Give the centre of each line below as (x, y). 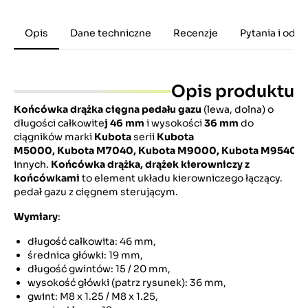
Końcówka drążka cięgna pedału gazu (109, 109)
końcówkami (47, 178)
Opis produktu (233, 91)
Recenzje (196, 33)
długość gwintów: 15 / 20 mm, (99, 269)
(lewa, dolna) (234, 109)
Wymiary (36, 217)
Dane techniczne (111, 33)
